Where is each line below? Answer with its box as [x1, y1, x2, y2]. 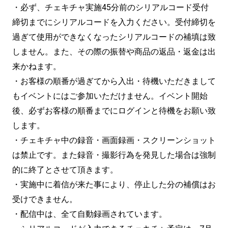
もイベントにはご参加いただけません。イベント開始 [12, 91, 208, 101]
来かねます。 [12, 61, 61, 71]
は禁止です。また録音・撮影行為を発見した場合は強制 [12, 150, 216, 160]
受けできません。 [12, 194, 77, 204]
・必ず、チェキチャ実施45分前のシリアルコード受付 [12, 2, 209, 12]
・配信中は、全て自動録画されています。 [12, 209, 167, 219]
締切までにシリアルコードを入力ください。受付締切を [12, 17, 216, 27]
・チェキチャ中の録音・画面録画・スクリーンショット [12, 135, 216, 145]
